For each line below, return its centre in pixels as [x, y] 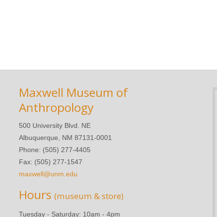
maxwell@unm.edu [48, 174]
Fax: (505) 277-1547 [51, 162]
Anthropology [56, 107]
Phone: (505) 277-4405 [55, 149]
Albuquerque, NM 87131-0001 [65, 137]
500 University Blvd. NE [55, 125]
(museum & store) [89, 196]
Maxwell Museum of [73, 92]
